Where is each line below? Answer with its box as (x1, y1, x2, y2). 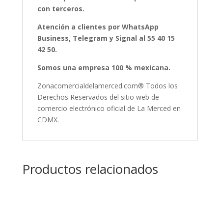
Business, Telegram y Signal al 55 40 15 (37, 33, 175, 43)
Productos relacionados (22, 160, 158, 178)
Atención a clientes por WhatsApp (37, 22, 159, 32)
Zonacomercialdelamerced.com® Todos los (37, 81, 178, 91)
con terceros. (37, 4, 84, 14)
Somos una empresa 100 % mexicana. (37, 63, 170, 73)
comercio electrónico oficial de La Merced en (37, 104, 181, 113)
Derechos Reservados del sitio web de (37, 92, 159, 102)
